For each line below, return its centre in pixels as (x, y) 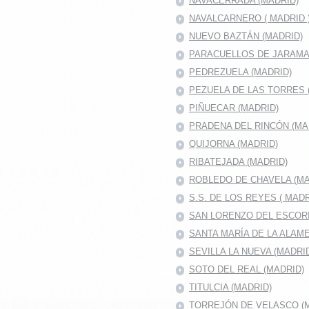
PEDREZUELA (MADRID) (240, 72)
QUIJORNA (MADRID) (233, 143)
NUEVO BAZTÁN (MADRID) (246, 36)
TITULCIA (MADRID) (230, 287)
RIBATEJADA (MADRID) (238, 161)
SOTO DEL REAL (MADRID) (247, 269)
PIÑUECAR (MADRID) (234, 108)
